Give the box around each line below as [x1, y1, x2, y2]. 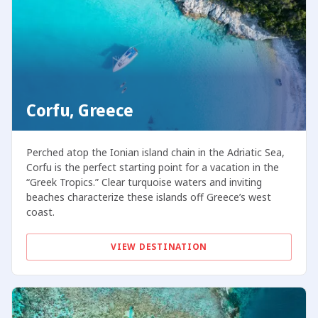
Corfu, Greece [26, 98, 134, 121]
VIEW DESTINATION [111, 240, 207, 253]
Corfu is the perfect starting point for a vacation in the [26, 160, 279, 174]
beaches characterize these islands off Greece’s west [26, 190, 271, 204]
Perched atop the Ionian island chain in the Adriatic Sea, [26, 145, 285, 159]
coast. [26, 204, 55, 219]
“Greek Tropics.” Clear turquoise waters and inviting [26, 175, 262, 189]
